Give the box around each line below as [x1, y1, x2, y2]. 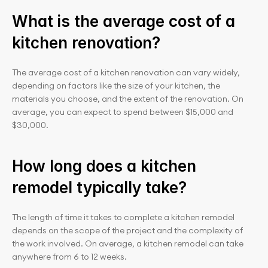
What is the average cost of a [12, 12, 235, 31]
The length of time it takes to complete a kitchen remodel [12, 212, 234, 223]
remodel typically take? [12, 178, 187, 197]
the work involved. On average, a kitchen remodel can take [12, 238, 243, 249]
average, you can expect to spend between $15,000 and [12, 106, 233, 117]
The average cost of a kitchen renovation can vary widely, [12, 67, 240, 78]
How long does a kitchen [12, 157, 196, 175]
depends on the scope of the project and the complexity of [12, 225, 243, 236]
